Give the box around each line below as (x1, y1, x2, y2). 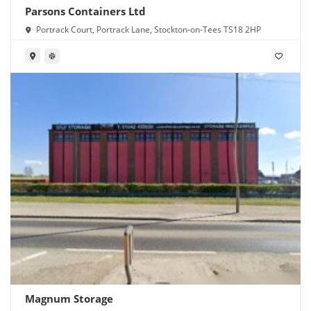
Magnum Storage (25, 291, 113, 305)
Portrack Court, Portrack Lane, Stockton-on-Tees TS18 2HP (34, 23, 261, 35)
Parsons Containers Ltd (25, 3, 146, 18)
